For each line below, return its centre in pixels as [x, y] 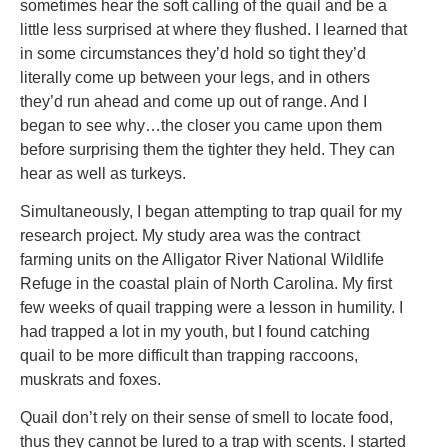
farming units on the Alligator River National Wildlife [202, 259]
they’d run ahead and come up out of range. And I [193, 101]
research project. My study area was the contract [190, 235]
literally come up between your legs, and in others [195, 77]
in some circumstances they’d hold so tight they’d [193, 53]
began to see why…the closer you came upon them [201, 125]
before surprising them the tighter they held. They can [207, 149]
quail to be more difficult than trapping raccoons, [189, 355]
